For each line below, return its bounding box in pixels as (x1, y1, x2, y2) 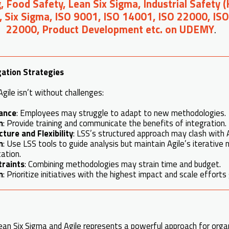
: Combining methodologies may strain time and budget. (25, 157, 221, 170)
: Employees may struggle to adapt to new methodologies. (16, 106, 226, 119)
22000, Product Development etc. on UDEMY (6, 21, 214, 37)
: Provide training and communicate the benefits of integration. (3, 116, 226, 129)
